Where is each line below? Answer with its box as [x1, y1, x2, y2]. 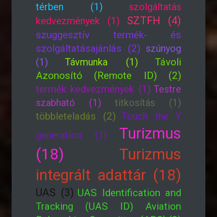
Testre [154, 83, 182, 95]
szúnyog [146, 43, 181, 54]
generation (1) [36, 129, 107, 141]
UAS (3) [36, 186, 74, 199]
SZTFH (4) [126, 15, 182, 27]
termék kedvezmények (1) [36, 83, 151, 95]
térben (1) [36, 1, 103, 13]
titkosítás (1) [114, 97, 182, 108]
